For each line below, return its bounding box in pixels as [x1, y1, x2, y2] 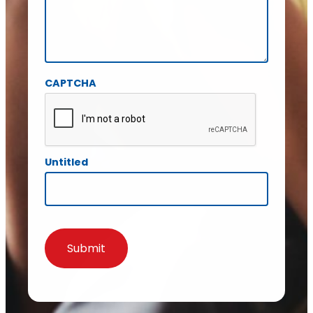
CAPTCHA [45, 76, 96, 91]
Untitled [45, 155, 88, 170]
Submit [67, 240, 105, 257]
